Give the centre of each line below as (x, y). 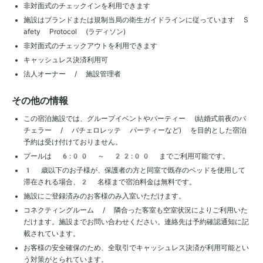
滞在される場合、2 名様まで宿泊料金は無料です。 (110, 182)
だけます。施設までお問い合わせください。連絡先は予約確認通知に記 (136, 222)
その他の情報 (40, 100)
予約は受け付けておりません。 (73, 142)
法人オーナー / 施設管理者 (72, 74)
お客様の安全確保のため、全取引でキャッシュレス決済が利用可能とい (136, 247)
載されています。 (52, 233)
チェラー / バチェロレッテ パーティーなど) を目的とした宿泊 (135, 130)
